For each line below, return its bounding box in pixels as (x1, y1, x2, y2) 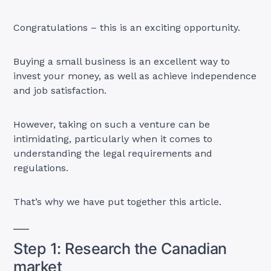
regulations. (13, 162, 72, 174)
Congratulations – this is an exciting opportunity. (13, 21, 244, 33)
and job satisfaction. (13, 84, 110, 96)
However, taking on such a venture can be (13, 118, 211, 130)
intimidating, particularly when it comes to (13, 132, 213, 145)
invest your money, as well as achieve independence (13, 70, 257, 82)
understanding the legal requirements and (13, 147, 213, 159)
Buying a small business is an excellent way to (13, 55, 230, 67)
